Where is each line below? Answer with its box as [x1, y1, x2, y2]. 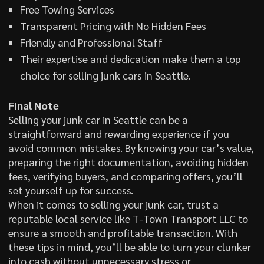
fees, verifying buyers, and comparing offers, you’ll [8, 169, 243, 183]
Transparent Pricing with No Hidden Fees [19, 18, 206, 32]
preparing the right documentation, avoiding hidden [8, 154, 249, 169]
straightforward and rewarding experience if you [8, 126, 229, 140]
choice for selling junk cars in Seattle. [19, 68, 190, 82]
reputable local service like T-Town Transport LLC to [8, 211, 248, 225]
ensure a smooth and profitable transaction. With [8, 225, 237, 239]
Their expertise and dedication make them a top [19, 51, 241, 65]
